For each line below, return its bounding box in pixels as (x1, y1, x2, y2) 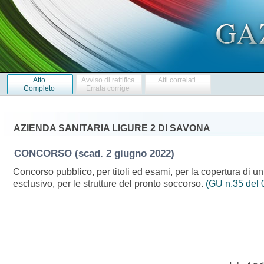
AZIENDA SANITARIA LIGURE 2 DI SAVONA (13, 123, 210, 133)
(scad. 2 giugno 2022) (74, 147, 180, 159)
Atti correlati (158, 75, 196, 84)
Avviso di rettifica (81, 75, 135, 84)
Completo (23, 84, 55, 93)
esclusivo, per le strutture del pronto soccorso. (13, 178, 206, 189)
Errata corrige (86, 84, 130, 93)
